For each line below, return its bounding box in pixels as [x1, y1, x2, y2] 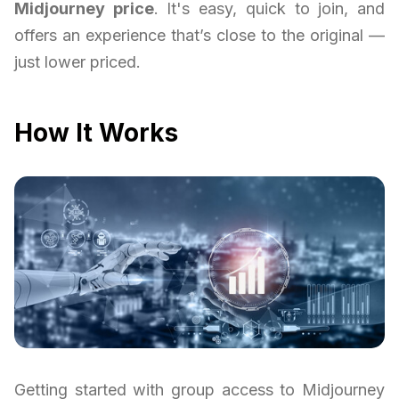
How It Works [14, 117, 178, 148]
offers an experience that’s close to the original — [14, 25, 385, 45]
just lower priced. [14, 52, 141, 71]
